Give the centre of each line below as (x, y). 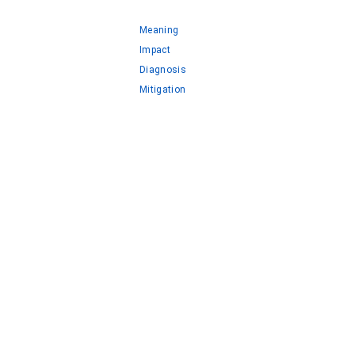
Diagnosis (163, 70)
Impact (155, 50)
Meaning (159, 30)
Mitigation (163, 90)
